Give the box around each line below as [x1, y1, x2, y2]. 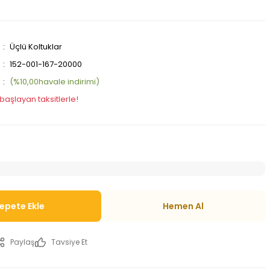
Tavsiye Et [51, 237, 87, 247]
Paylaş [10, 237, 34, 247]
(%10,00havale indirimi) [9, 76, 99, 87]
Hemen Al [163, 200, 204, 212]
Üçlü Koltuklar [9, 41, 62, 52]
